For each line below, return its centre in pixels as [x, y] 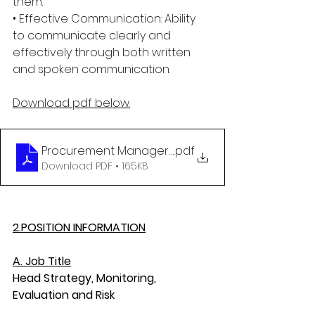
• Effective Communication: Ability [105, 19]
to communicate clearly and [93, 36]
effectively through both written [103, 52]
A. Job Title [42, 261]
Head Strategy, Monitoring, [86, 278]
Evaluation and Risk [64, 295]
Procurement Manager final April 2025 [146, 151]
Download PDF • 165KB [95, 166]
